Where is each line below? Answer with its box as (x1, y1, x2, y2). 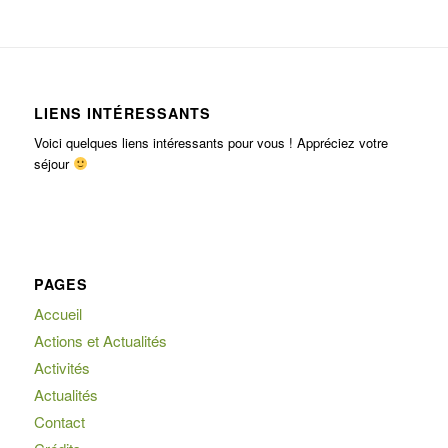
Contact (33, 410, 85, 432)
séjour (33, 153, 73, 173)
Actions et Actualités (33, 329, 167, 351)
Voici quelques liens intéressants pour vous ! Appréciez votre (33, 132, 388, 152)
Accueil (33, 302, 82, 324)
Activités (33, 356, 90, 378)
